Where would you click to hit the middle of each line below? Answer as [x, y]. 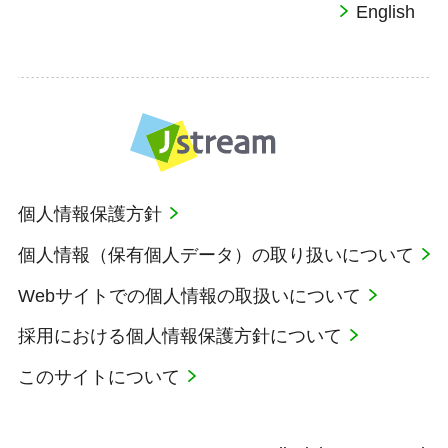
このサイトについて [102, 377]
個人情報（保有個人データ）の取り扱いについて [219, 254]
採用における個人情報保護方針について [183, 336]
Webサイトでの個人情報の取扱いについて [192, 295]
